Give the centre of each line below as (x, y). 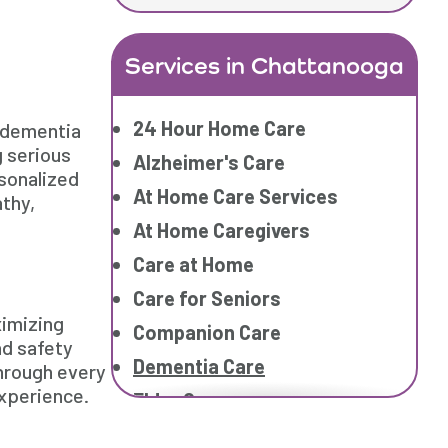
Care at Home (193, 264)
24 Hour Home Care (219, 128)
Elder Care (179, 400)
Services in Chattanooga (264, 65)
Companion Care (207, 332)
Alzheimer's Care (209, 162)
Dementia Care (199, 366)
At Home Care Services (235, 196)
